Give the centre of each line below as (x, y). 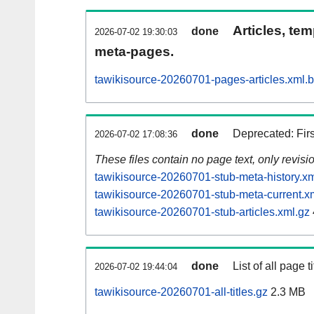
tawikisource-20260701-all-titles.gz (181, 292)
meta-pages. (134, 52)
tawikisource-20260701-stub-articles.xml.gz (202, 212)
